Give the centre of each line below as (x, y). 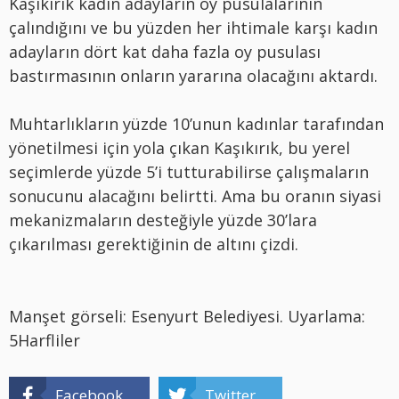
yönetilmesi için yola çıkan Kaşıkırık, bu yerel (179, 148)
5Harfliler (45, 341)
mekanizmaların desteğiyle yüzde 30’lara (163, 220)
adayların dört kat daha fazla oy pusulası (165, 52)
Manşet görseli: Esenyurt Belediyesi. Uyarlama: (187, 317)
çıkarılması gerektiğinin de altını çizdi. (154, 244)
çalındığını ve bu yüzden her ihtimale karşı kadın (193, 28)
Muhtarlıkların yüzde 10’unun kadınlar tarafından (196, 124)
